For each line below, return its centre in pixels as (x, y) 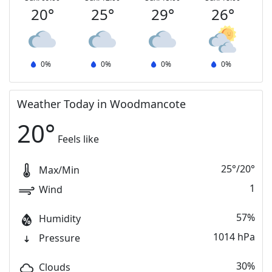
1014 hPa (234, 237)
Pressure (59, 238)
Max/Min (58, 170)
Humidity (60, 219)
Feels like (78, 139)
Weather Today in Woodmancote (101, 104)
